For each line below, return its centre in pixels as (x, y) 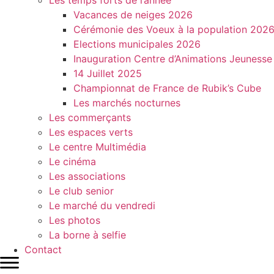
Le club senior (81, 191)
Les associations (87, 176)
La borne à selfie (87, 235)
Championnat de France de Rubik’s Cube (167, 88)
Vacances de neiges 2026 (133, 15)
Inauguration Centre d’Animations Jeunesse (173, 59)
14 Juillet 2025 (108, 74)
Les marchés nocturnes (127, 103)
